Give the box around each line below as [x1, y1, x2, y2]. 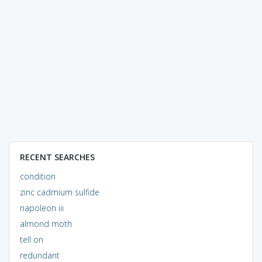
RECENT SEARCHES [19, 151, 95, 163]
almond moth [19, 218, 72, 229]
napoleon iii [19, 202, 64, 213]
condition [19, 170, 56, 182]
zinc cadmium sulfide [19, 186, 99, 198]
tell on [19, 233, 43, 245]
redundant [19, 249, 60, 261]
